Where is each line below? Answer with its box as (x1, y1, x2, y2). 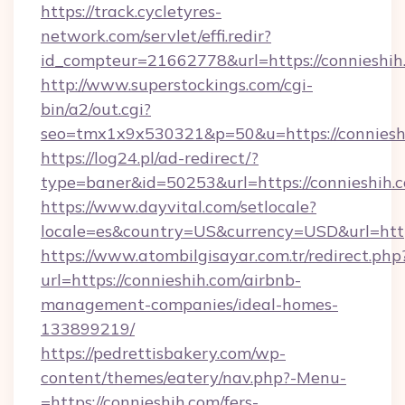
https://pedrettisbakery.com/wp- (41, 343, 286, 363)
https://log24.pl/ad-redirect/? (41, 147, 259, 168)
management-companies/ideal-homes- (41, 294, 338, 315)
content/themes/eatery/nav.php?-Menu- (41, 367, 346, 388)
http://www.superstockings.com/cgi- (41, 74, 313, 95)
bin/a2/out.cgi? (41, 99, 151, 119)
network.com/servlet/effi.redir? (41, 25, 271, 46)
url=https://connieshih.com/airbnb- (41, 269, 301, 290)
